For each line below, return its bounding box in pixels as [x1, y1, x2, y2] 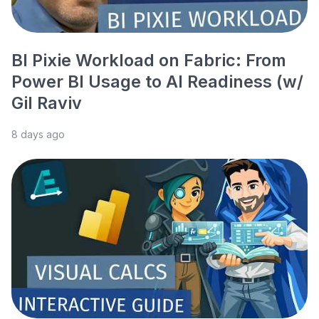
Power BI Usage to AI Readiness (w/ [11, 71, 303, 93]
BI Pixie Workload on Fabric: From [11, 50, 286, 71]
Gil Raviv [11, 93, 82, 114]
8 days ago [11, 128, 65, 141]
